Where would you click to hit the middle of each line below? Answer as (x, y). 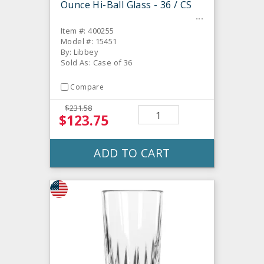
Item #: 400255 (88, 31)
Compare (87, 87)
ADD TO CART (132, 153)
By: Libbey (79, 52)
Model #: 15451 (89, 42)
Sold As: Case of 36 (97, 63)
